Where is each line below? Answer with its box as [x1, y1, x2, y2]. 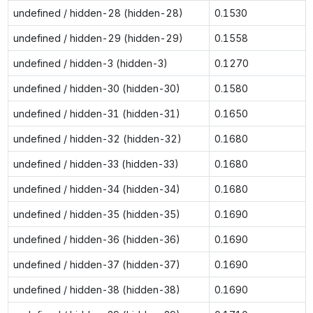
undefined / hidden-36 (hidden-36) [13, 233, 180, 245]
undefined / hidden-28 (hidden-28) [13, 6, 183, 19]
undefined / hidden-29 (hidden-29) [13, 31, 183, 44]
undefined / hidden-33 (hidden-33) [13, 157, 179, 170]
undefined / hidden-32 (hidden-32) [13, 132, 182, 145]
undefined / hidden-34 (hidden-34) [13, 182, 180, 195]
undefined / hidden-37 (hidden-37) [13, 258, 180, 270]
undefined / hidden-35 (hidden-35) [13, 208, 180, 220]
